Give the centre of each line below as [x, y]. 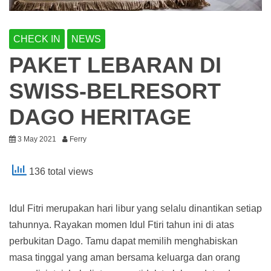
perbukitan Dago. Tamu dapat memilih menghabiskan [123, 241]
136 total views [60, 172]
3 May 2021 [37, 139]
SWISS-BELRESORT [115, 91]
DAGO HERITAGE [100, 117]
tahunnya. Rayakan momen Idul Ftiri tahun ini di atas [122, 224]
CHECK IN [37, 39]
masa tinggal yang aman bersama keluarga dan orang [125, 257]
